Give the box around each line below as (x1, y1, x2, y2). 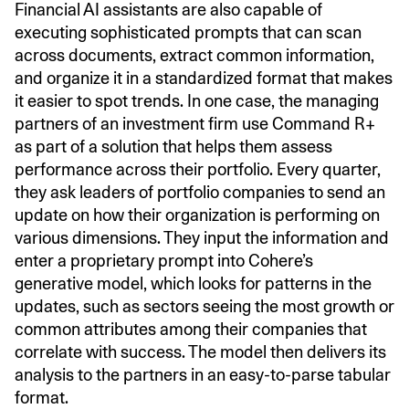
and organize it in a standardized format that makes (15, 68, 393, 88)
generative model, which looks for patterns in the (15, 273, 372, 293)
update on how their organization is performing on (15, 204, 380, 225)
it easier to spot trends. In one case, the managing (15, 90, 379, 110)
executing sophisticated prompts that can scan (15, 22, 362, 42)
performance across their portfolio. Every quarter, (15, 159, 381, 179)
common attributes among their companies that (15, 319, 367, 339)
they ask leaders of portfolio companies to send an (15, 182, 385, 202)
